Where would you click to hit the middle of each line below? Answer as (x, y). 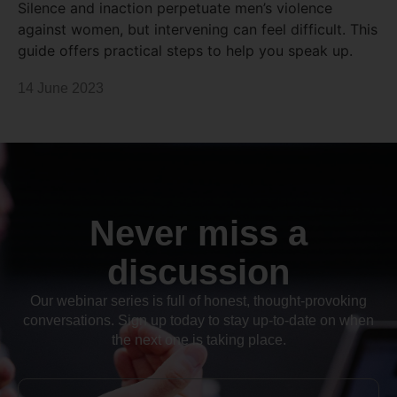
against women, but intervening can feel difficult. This (198, 30)
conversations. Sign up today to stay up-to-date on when (198, 321)
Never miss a (198, 234)
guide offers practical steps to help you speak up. (185, 51)
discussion (198, 272)
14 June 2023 (61, 89)
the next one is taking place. (198, 340)
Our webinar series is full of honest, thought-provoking (198, 301)
